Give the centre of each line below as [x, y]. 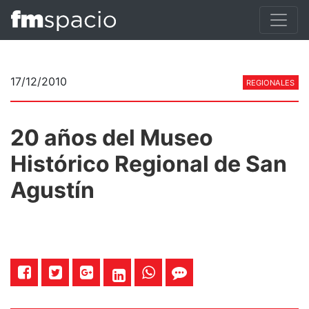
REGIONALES [271, 82]
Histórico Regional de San [149, 163]
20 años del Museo [112, 137]
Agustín [52, 190]
